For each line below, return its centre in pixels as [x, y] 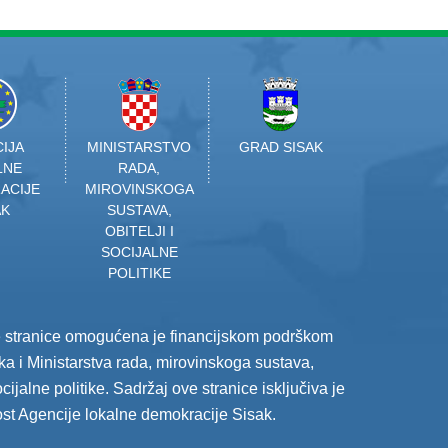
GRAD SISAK [280, 147]
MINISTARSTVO [139, 147]
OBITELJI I [139, 231]
